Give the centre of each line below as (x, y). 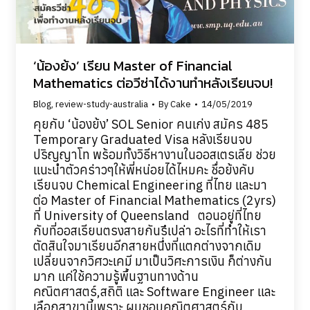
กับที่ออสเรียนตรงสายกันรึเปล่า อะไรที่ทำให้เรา (149, 230)
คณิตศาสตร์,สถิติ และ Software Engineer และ (154, 291)
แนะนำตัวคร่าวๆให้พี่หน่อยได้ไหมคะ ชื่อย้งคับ (144, 170)
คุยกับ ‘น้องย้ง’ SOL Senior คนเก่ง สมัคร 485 (151, 124)
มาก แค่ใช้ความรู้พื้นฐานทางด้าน (116, 276)
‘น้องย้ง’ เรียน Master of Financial (133, 65)
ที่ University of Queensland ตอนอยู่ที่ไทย (147, 215)
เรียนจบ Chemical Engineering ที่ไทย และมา (150, 185)
